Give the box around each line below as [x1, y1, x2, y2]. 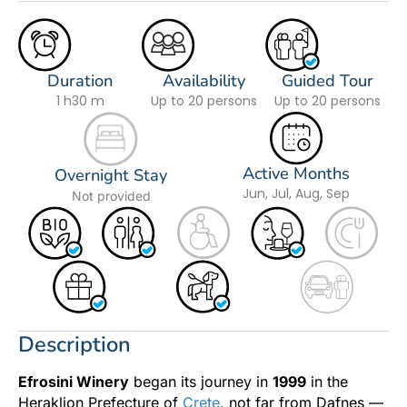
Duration [47, 69, 113, 92]
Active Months [243, 162, 350, 184]
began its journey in [129, 372, 273, 392]
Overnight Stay [55, 164, 167, 186]
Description [18, 330, 131, 360]
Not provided [71, 187, 151, 203]
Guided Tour [281, 69, 373, 92]
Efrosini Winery [18, 372, 129, 392]
